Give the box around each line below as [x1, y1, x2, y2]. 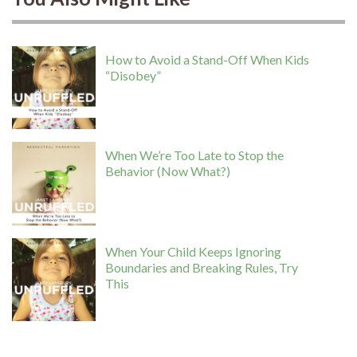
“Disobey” [105, 67, 162, 83]
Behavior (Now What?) [105, 163, 231, 179]
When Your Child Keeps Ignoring [105, 243, 282, 259]
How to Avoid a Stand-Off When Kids [105, 51, 310, 67]
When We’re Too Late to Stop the [105, 147, 284, 163]
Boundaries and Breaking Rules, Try [105, 259, 299, 275]
